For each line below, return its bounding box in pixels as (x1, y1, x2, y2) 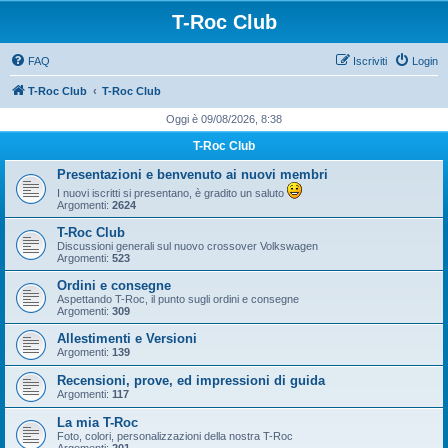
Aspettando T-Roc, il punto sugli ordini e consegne (57, 293, 299, 305)
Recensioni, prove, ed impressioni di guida (57, 373, 325, 388)
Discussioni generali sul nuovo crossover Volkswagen (57, 240, 318, 252)
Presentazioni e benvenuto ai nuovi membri (57, 167, 328, 182)
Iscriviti (353, 55, 387, 67)
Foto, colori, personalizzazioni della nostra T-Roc (57, 430, 293, 442)
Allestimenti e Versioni (57, 331, 197, 346)
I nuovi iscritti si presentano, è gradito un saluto (57, 187, 287, 199)
